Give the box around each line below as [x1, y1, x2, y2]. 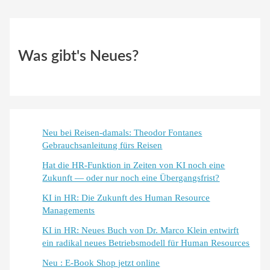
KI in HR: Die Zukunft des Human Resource [42, 193, 210, 203]
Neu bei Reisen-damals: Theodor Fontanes [42, 128, 202, 138]
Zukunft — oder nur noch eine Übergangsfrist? [42, 173, 220, 183]
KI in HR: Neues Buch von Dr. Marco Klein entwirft [42, 225, 239, 236]
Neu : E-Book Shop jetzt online [42, 258, 160, 268]
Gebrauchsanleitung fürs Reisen [42, 140, 163, 151]
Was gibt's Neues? [18, 49, 139, 64]
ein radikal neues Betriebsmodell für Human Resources [42, 238, 250, 248]
